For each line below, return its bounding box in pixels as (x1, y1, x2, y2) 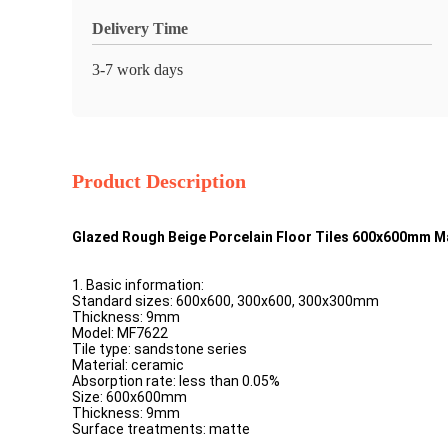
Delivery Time (92, 20, 188, 37)
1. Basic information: (72, 277, 204, 293)
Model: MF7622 (72, 325, 168, 341)
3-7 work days (92, 61, 183, 78)
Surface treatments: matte (72, 421, 250, 437)
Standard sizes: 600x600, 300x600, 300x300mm (72, 293, 379, 309)
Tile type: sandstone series (72, 341, 247, 357)
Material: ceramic (72, 357, 184, 373)
